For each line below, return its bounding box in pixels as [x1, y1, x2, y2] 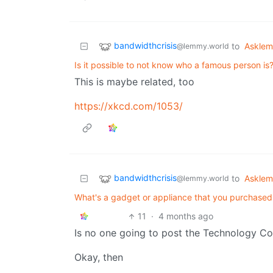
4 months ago [158, 211, 214, 222]
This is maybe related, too [74, 76, 194, 88]
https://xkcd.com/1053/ [74, 100, 183, 113]
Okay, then [74, 251, 123, 264]
